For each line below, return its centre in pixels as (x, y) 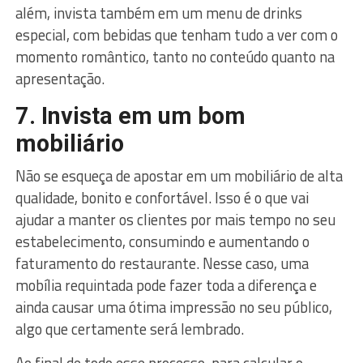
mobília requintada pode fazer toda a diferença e (166, 285)
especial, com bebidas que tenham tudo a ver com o (176, 34)
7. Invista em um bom (130, 115)
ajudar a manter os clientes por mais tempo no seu (175, 219)
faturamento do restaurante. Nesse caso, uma (162, 263)
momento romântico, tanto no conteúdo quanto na (175, 56)
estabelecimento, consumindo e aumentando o (162, 241)
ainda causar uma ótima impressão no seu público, (173, 307)
